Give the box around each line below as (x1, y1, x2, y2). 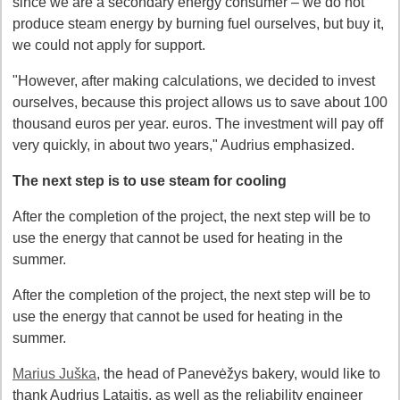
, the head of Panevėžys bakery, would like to (96, 366, 380, 381)
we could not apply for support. (12, 37, 205, 53)
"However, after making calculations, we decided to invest (12, 73, 375, 88)
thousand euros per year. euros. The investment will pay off (12, 116, 383, 131)
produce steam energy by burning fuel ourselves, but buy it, (12, 16, 384, 31)
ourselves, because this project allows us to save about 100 (12, 95, 387, 110)
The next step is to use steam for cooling (12, 173, 287, 188)
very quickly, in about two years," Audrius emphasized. (12, 137, 354, 153)
